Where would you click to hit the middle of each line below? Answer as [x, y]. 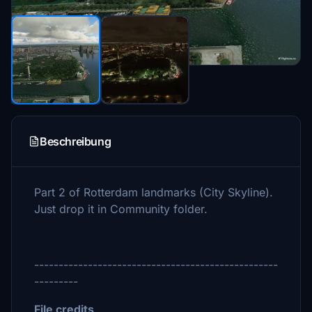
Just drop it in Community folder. [121, 209]
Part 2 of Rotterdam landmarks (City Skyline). [154, 192]
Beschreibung [76, 141]
